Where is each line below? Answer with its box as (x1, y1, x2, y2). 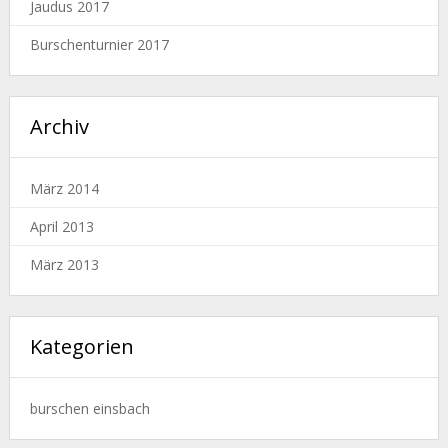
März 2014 (29, 179, 99, 199)
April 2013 (29, 217, 94, 237)
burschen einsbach (29, 399, 150, 419)
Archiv (29, 113, 89, 141)
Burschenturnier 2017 (29, 35, 169, 55)
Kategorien (29, 333, 134, 361)
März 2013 (29, 255, 99, 275)
